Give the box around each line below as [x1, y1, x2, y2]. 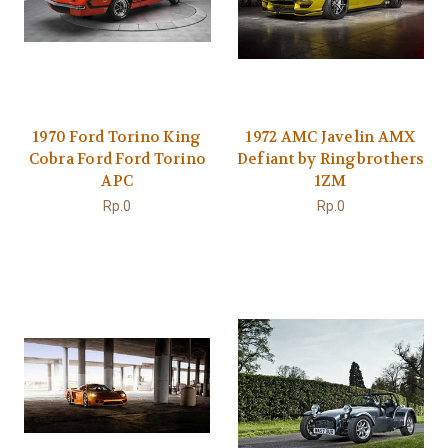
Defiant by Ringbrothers [236, 149, 425, 170]
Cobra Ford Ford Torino [28, 149, 206, 170]
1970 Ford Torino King [33, 127, 202, 148]
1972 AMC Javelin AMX [246, 127, 416, 148]
